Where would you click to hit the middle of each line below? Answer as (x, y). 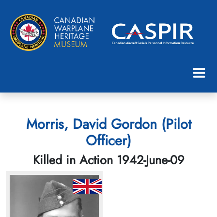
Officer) (108, 140)
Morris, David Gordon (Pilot (108, 124)
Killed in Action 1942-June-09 (108, 160)
